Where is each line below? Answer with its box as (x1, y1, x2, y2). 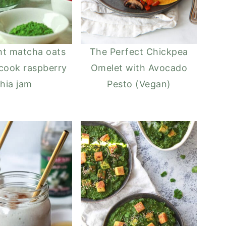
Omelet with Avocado (90, 62, 188, 73)
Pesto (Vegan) (107, 78, 171, 89)
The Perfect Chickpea (89, 46, 188, 57)
